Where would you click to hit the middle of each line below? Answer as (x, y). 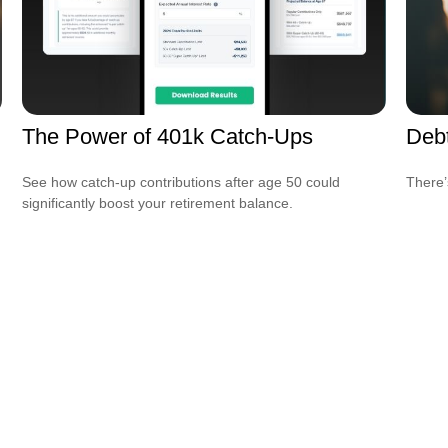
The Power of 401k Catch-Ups (168, 137)
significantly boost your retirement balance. (158, 203)
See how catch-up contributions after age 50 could (181, 182)
